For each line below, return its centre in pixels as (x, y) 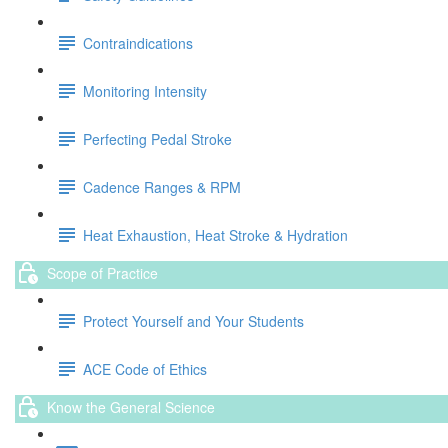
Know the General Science (131, 406)
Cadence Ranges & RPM (162, 186)
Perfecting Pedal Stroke (157, 138)
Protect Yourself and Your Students (193, 320)
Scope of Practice (102, 272)
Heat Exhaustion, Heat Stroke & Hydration (215, 234)
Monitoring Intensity (145, 90)
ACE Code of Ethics (145, 368)
